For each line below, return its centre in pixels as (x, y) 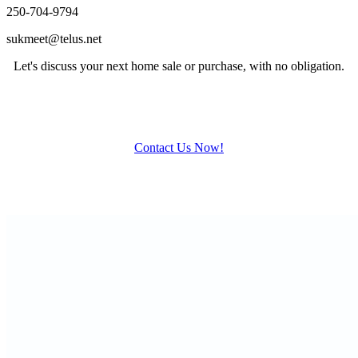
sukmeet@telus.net (54, 39)
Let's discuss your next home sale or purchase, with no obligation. (179, 66)
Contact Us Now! (179, 148)
